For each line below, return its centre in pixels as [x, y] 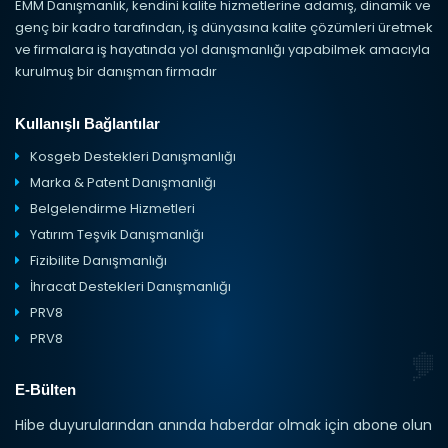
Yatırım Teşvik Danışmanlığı [117, 234]
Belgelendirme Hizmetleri [112, 208]
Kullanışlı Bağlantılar [87, 123]
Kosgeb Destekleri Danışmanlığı [133, 156]
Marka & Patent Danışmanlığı [123, 182]
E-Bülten [45, 389]
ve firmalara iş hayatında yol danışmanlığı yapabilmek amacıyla [222, 49]
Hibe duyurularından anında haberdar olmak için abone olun [223, 425]
